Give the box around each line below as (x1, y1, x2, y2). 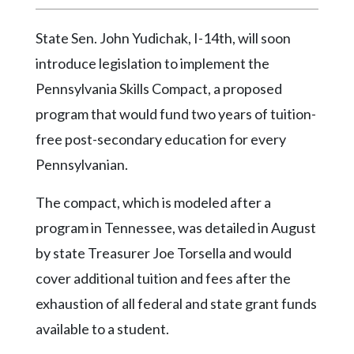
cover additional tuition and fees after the (36, 269, 291, 288)
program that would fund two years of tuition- (36, 105, 316, 123)
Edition (12, 154, 47, 168)
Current (12, 134, 51, 148)
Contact (12, 297, 53, 311)
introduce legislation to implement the (36, 55, 269, 73)
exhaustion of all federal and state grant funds (36, 295, 317, 313)
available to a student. (36, 320, 169, 338)
